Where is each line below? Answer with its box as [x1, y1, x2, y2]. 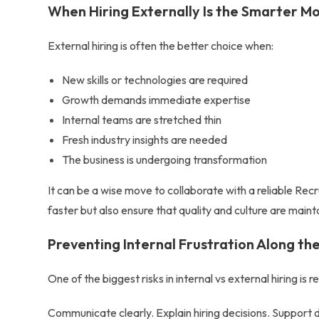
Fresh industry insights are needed [62, 132, 228, 147]
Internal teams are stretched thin [62, 113, 222, 127]
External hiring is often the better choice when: [48, 38, 274, 53]
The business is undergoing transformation [62, 152, 268, 167]
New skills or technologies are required [62, 73, 249, 87]
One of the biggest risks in [48, 271, 177, 286]
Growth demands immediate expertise [62, 93, 251, 107]
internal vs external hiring [176, 271, 298, 286]
